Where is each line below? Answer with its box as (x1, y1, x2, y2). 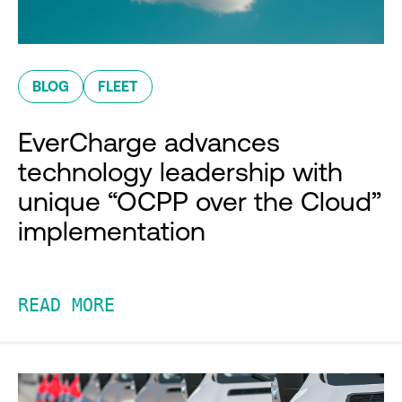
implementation (18, 215, 205, 247)
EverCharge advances (18, 127, 280, 158)
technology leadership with (18, 156, 343, 188)
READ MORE (18, 294, 115, 317)
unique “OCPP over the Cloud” (18, 186, 381, 217)
